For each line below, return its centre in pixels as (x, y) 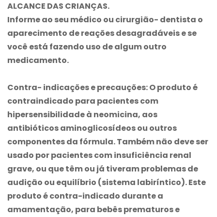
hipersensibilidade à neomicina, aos (82, 114)
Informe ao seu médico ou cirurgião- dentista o (105, 19)
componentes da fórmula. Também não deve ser (108, 141)
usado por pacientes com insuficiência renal (99, 155)
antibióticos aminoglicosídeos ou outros (92, 128)
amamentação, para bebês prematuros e (93, 209)
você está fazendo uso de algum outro (87, 46)
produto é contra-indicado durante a (85, 196)
